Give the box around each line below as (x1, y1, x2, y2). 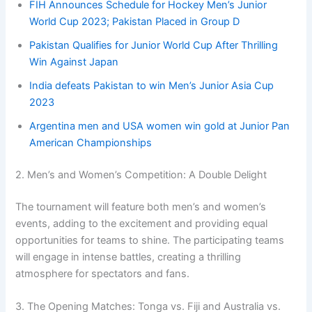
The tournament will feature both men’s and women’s (15, 200, 267, 213)
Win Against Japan (29, 55, 119, 68)
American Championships (29, 136, 153, 149)
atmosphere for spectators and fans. (15, 267, 190, 280)
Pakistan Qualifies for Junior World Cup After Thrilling (29, 38, 279, 52)
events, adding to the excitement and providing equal (15, 217, 268, 230)
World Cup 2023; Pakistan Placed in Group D (29, 15, 240, 28)
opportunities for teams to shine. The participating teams (15, 233, 285, 247)
